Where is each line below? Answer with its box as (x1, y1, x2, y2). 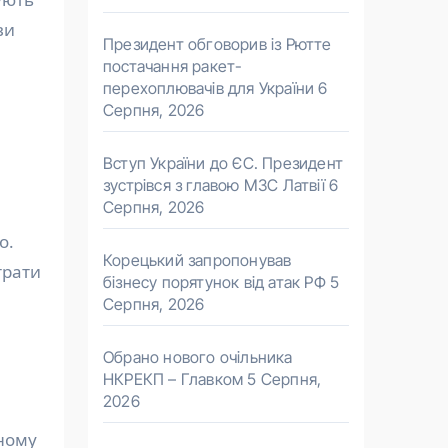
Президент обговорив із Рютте (103, 34, 332, 54)
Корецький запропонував (103, 250, 292, 270)
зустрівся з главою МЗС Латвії (103, 175, 325, 195)
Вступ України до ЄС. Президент (103, 153, 343, 173)
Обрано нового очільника (103, 347, 293, 367)
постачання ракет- (103, 56, 243, 76)
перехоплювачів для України (103, 78, 315, 98)
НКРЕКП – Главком (103, 369, 244, 389)
